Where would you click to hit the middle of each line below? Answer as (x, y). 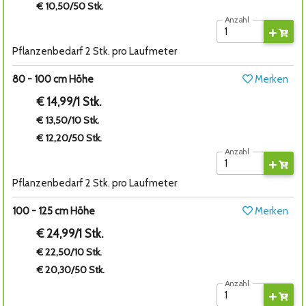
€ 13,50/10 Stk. (68, 121)
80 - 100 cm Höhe (53, 80)
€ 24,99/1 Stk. (70, 234)
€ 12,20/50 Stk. (70, 138)
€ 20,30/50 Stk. (71, 270)
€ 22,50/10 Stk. (70, 252)
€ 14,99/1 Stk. (69, 102)
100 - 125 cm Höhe (54, 211)
